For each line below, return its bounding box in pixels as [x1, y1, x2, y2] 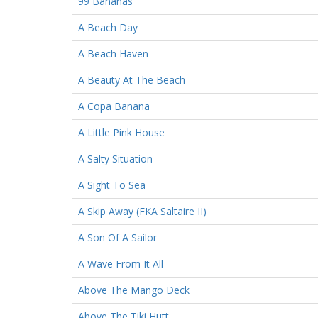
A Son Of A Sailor [78, 230, 157, 244]
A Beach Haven [78, 46, 148, 60]
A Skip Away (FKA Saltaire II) [78, 204, 207, 218]
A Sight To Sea [78, 177, 146, 192]
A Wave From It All [78, 256, 163, 270]
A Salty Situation [78, 151, 153, 165]
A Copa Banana [78, 99, 150, 113]
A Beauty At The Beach [78, 72, 185, 87]
